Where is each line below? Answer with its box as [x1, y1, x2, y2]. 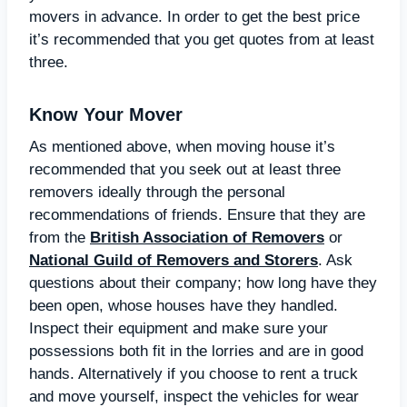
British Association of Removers [90, 229, 324, 246]
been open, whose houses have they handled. [29, 297, 338, 314]
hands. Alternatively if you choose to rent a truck [29, 365, 358, 382]
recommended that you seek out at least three [29, 161, 341, 178]
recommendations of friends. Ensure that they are [29, 206, 365, 223]
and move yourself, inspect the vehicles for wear [29, 388, 359, 405]
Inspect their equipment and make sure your [29, 320, 328, 337]
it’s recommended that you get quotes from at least [29, 31, 374, 48]
